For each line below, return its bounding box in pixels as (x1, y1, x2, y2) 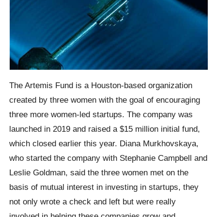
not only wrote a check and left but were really (9, 197, 176, 207)
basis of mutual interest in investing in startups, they (9, 182, 199, 192)
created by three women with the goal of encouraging (9, 95, 201, 105)
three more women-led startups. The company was (9, 109, 193, 120)
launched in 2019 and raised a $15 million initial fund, (9, 124, 201, 134)
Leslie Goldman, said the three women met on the (9, 168, 189, 178)
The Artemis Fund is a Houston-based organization (9, 80, 193, 91)
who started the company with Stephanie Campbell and (9, 153, 208, 163)
